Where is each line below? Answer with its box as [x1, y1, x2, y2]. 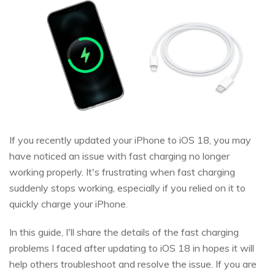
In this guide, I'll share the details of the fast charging [9, 226, 239, 239]
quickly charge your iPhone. [9, 198, 128, 211]
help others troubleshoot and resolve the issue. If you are [9, 258, 257, 271]
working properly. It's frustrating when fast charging [9, 166, 235, 179]
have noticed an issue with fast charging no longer [9, 150, 230, 163]
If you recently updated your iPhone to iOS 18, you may [9, 134, 251, 147]
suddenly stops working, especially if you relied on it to [9, 182, 246, 195]
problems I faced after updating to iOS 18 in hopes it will [9, 242, 254, 255]
